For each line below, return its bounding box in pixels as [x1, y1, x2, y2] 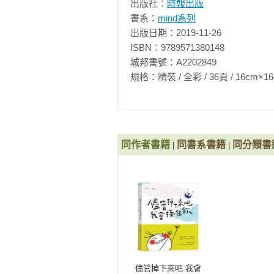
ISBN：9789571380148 [130, 42, 224, 53]
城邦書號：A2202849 [130, 57, 217, 67]
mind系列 [158, 13, 196, 23]
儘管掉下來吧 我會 [135, 264, 201, 273]
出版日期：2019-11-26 [130, 28, 221, 38]
